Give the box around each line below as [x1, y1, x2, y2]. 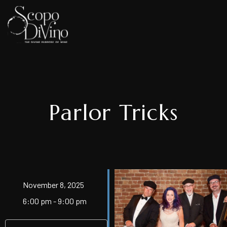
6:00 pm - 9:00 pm [23, 196, 87, 206]
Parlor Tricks [49, 99, 178, 126]
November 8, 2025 [23, 180, 90, 190]
